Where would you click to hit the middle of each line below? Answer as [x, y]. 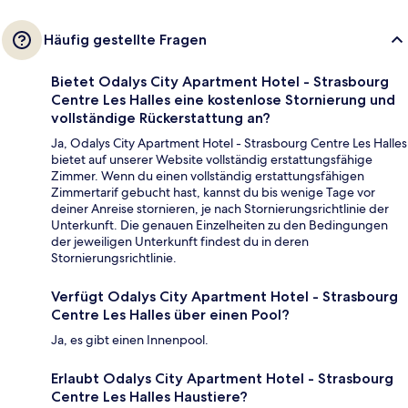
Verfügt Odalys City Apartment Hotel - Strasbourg [224, 297]
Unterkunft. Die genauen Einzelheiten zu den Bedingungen [219, 225]
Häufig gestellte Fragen [125, 40]
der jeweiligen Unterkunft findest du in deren [180, 242]
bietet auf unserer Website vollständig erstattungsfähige [212, 160]
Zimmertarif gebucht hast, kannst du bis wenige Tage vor [213, 193]
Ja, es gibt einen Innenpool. [130, 340]
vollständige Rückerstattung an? [161, 118]
